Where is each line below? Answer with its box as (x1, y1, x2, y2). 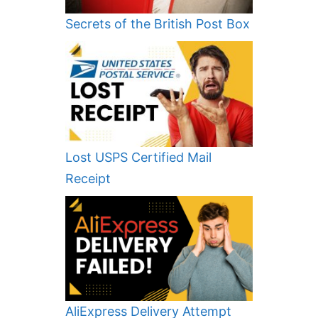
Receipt (65, 170, 111, 186)
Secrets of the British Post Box (65, 16, 250, 31)
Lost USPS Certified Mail (65, 149, 212, 165)
